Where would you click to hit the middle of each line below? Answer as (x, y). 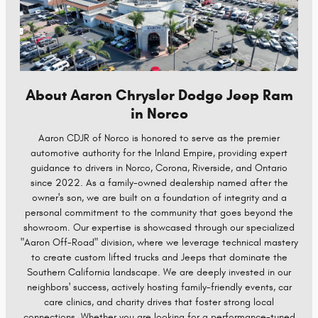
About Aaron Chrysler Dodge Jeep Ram (159, 95)
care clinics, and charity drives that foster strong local (159, 302)
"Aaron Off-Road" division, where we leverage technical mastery (159, 242)
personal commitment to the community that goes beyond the (159, 212)
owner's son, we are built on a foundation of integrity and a (159, 197)
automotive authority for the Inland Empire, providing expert (159, 153)
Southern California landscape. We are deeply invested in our (159, 272)
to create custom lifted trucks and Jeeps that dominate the (159, 257)
